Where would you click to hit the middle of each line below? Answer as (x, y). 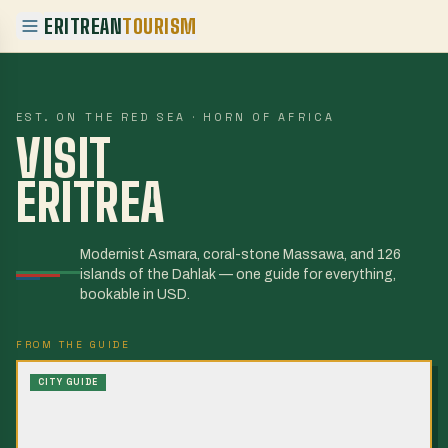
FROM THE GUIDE (73, 344)
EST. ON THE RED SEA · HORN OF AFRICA (175, 117)
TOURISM (159, 26)
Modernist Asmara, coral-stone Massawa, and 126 (240, 254)
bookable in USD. (135, 294)
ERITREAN (83, 26)
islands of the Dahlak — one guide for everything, (238, 274)
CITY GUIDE (68, 382)
